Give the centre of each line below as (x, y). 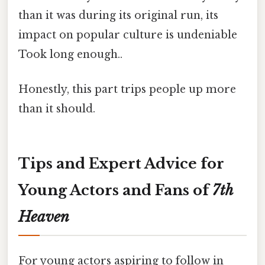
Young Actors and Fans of (115, 190)
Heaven (44, 217)
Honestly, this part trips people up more (127, 90)
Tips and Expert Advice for (121, 164)
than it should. (57, 109)
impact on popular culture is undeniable (128, 35)
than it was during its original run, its (118, 15)
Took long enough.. (70, 54)
